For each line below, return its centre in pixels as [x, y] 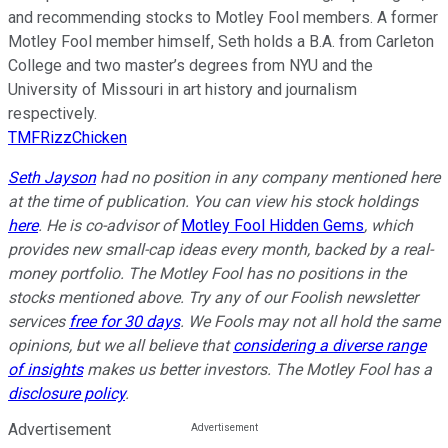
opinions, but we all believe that [120, 346]
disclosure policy [66, 394]
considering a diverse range [329, 346]
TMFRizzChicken [67, 138]
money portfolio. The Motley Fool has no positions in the [207, 274]
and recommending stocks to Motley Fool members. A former [223, 18]
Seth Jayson [52, 178]
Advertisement [59, 430]
